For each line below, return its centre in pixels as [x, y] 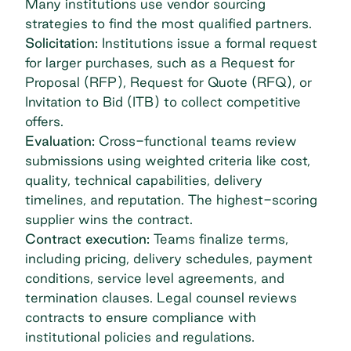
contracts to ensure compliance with [141, 317]
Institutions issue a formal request [208, 43]
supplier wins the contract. [109, 219]
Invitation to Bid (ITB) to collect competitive [163, 102]
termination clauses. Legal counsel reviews [161, 298]
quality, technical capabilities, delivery [144, 180]
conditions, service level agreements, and [155, 278]
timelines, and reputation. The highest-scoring [171, 200]
